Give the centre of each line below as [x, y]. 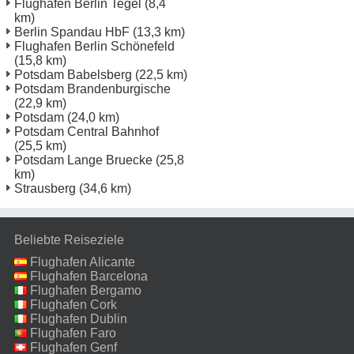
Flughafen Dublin [79, 318]
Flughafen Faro [73, 333]
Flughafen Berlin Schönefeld [94, 46]
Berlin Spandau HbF [72, 32]
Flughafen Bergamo [86, 290]
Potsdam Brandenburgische [92, 88]
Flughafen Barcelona [89, 276]
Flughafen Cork [73, 304]
